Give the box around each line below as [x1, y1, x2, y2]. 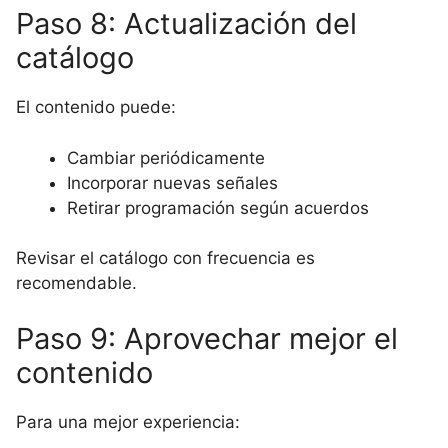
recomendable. [16, 273, 137, 293]
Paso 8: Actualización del [16, 6, 357, 41]
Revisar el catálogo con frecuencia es [16, 248, 315, 268]
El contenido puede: [16, 97, 176, 117]
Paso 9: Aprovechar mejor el [16, 320, 398, 356]
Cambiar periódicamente [67, 147, 265, 168]
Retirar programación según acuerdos [67, 197, 369, 218]
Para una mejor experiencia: [16, 411, 240, 432]
